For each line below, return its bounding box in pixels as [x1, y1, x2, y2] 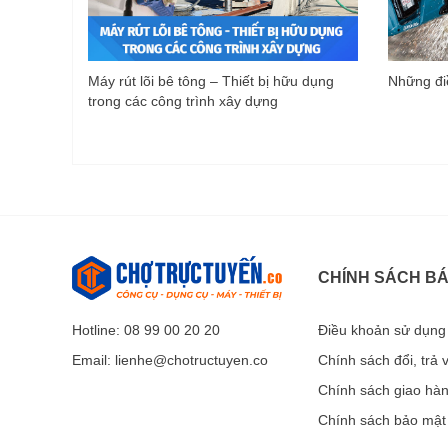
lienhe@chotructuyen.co [115, 352, 268, 369]
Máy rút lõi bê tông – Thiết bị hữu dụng [88, 73, 334, 90]
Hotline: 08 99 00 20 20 [72, 322, 220, 339]
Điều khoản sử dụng [318, 322, 446, 339]
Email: [72, 352, 115, 369]
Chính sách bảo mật [318, 412, 446, 429]
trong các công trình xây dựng [88, 93, 278, 110]
